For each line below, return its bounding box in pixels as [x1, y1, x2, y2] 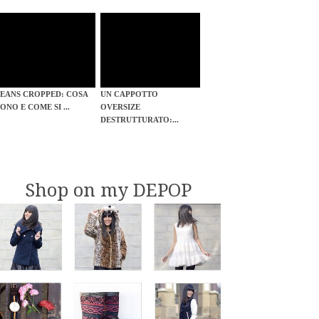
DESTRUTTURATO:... [100, 115, 179, 125]
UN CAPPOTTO [100, 90, 159, 99]
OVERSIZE [100, 103, 141, 112]
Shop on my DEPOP [25, 179, 192, 202]
